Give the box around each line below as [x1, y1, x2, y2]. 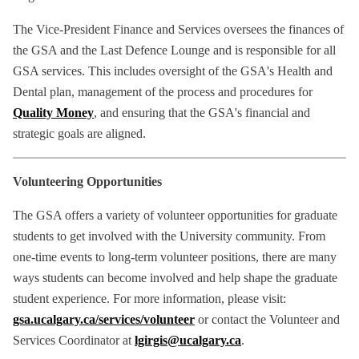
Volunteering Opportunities [13, 175, 162, 189]
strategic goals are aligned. [13, 127, 146, 141]
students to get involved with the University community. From [13, 229, 325, 244]
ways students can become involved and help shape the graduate [13, 271, 337, 285]
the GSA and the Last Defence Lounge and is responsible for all [13, 43, 336, 58]
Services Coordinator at [13, 333, 135, 348]
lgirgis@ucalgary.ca [135, 333, 241, 348]
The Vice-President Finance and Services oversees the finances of [13, 22, 344, 37]
